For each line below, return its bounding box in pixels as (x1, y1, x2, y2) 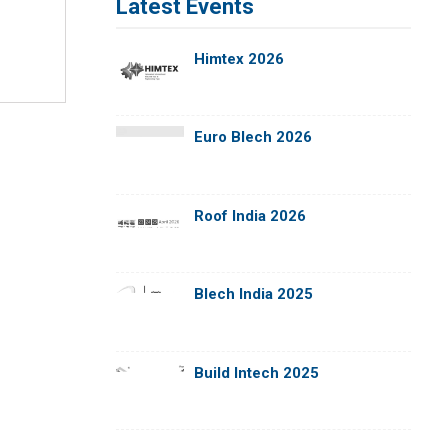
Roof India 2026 (193, 206, 306, 225)
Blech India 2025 (193, 285, 313, 304)
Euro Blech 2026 (193, 128, 312, 147)
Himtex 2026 (193, 50, 284, 68)
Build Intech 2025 (193, 363, 319, 382)
